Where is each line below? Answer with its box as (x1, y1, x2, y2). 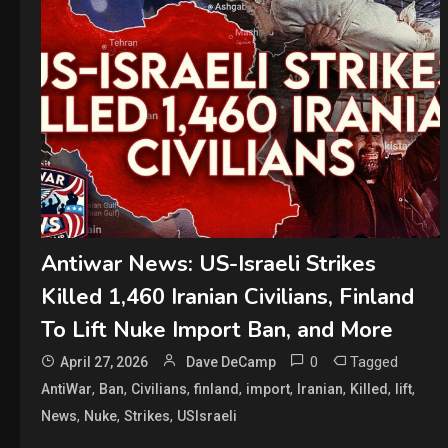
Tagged (349, 352, 398, 371)
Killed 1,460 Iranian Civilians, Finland (40, 281, 414, 312)
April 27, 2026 (59, 353, 148, 370)
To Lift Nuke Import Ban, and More (40, 314, 393, 345)
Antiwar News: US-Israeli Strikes (40, 248, 376, 279)
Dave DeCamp (185, 353, 276, 370)
